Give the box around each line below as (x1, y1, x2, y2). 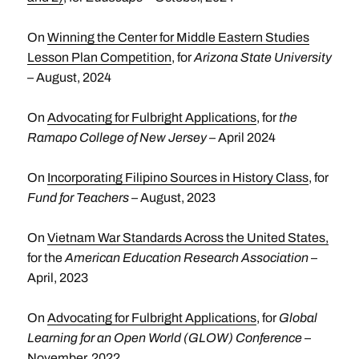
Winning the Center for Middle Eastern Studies (46, 30, 309, 44)
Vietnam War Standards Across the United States (46, 231, 325, 244)
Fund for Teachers (26, 191, 129, 204)
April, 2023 (26, 271, 88, 284)
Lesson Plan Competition (26, 50, 171, 64)
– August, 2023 (128, 191, 216, 204)
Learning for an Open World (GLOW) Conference (26, 331, 302, 345)
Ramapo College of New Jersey (26, 131, 207, 144)
